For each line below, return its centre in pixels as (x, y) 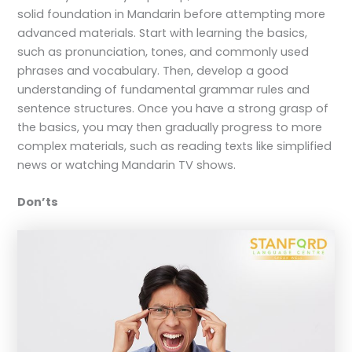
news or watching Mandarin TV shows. (127, 165)
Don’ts (38, 202)
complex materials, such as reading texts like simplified (175, 146)
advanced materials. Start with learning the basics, (163, 33)
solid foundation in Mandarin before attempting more (172, 14)
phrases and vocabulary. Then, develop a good (153, 70)
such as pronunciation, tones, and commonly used (163, 51)
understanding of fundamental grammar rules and (164, 89)
